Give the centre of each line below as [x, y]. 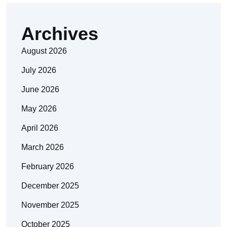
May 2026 [39, 109]
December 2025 [50, 186]
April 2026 [40, 128]
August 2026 [44, 51]
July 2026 [39, 70]
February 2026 [48, 167]
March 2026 [43, 147]
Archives [60, 34]
